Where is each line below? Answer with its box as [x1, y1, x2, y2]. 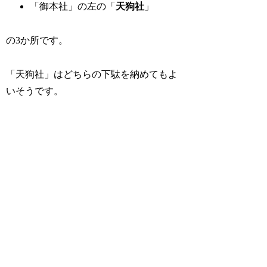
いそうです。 [6, 86, 64, 97]
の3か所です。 [6, 35, 69, 46]
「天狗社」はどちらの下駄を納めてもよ [6, 69, 178, 80]
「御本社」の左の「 [30, 1, 116, 12]
